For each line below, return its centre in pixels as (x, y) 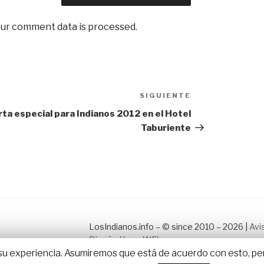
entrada (210, 111)
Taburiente (166, 128)
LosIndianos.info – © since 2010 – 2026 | (169, 227)
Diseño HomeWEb (125, 240)
